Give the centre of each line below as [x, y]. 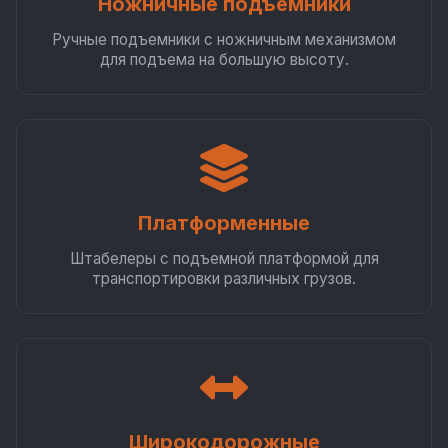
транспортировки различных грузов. [224, 278]
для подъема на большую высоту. [224, 59]
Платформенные [224, 223]
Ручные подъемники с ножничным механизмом [224, 39]
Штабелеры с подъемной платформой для [224, 258]
